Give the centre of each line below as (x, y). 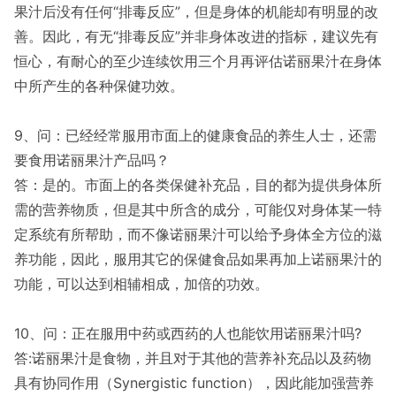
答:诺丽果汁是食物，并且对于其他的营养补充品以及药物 (193, 358)
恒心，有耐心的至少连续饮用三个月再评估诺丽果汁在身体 (198, 61)
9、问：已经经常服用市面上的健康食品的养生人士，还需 (195, 135)
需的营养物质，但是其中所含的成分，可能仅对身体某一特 (198, 209)
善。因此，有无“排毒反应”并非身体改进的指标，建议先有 (196, 36)
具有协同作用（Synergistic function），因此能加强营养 (194, 383)
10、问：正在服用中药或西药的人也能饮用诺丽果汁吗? (188, 333)
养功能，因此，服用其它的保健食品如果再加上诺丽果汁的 (198, 259)
